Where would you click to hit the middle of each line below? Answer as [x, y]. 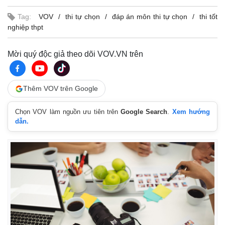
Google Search [144, 112]
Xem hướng [191, 112]
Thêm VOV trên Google [61, 89]
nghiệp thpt [25, 27]
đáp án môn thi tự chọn [150, 17]
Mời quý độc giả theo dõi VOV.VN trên [75, 54]
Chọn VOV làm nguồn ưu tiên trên [68, 112]
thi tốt [208, 17]
